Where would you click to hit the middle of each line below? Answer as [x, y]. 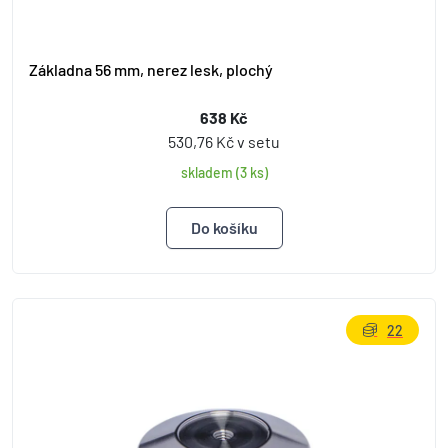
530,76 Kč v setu [224, 141]
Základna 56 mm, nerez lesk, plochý [151, 69]
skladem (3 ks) [224, 172]
